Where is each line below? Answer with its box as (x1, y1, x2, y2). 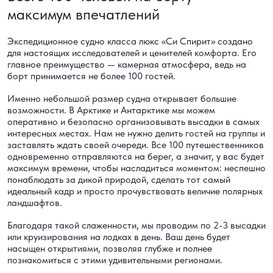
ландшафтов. (7, 197, 62, 209)
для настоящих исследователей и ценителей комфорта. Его (7, 47, 257, 59)
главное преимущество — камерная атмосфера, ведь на (7, 58, 246, 71)
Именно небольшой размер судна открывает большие (7, 93, 236, 105)
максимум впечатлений (7, 5, 160, 24)
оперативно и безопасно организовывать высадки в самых (7, 116, 260, 128)
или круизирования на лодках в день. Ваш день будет (7, 231, 230, 243)
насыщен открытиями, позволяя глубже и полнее (7, 243, 212, 255)
